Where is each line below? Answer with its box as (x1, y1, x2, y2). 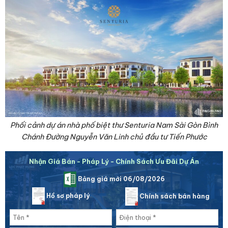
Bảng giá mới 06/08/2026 (76, 175, 165, 183)
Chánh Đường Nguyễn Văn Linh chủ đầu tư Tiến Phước (21, 132, 207, 142)
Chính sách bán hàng (137, 192, 210, 200)
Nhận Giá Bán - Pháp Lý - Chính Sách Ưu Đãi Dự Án (29, 157, 199, 166)
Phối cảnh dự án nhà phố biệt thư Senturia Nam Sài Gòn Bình (10, 121, 218, 130)
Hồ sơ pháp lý (45, 191, 90, 199)
